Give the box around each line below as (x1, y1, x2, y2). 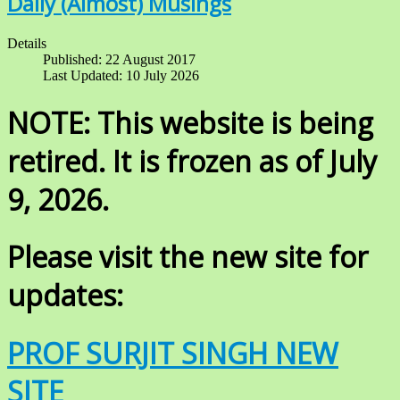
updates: (7, 276, 123, 315)
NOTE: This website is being (7, 103, 373, 142)
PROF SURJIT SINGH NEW (7, 333, 338, 372)
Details (7, 36, 46, 52)
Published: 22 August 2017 (43, 52, 196, 68)
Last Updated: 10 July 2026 (43, 68, 199, 84)
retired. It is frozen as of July (7, 141, 377, 180)
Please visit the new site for (7, 237, 368, 277)
